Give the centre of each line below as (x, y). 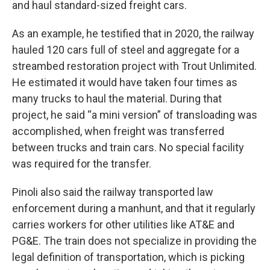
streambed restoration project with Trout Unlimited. (134, 66)
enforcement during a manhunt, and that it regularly (134, 208)
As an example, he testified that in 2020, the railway (133, 33)
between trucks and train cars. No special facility (128, 147)
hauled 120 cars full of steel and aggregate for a (126, 50)
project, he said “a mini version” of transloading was (135, 115)
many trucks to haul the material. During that (117, 99)
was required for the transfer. (82, 164)
